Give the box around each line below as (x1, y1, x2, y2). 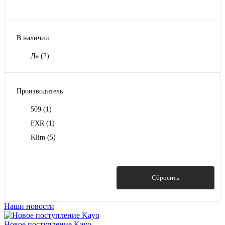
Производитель (17, 87, 63, 95)
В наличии (17, 34, 49, 42)
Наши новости (4, 201, 54, 210)
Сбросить (152, 173, 180, 181)
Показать (46, 173, 72, 181)
